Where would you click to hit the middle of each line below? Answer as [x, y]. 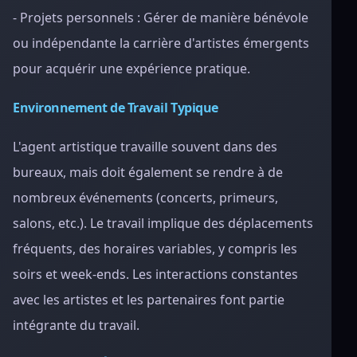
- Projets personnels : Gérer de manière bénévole [161, 18]
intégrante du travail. [76, 325]
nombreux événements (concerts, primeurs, [145, 198]
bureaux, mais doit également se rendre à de [148, 172]
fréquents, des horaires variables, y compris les [155, 249]
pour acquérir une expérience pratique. [131, 69]
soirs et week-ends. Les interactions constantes [155, 274]
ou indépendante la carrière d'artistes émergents [161, 43]
